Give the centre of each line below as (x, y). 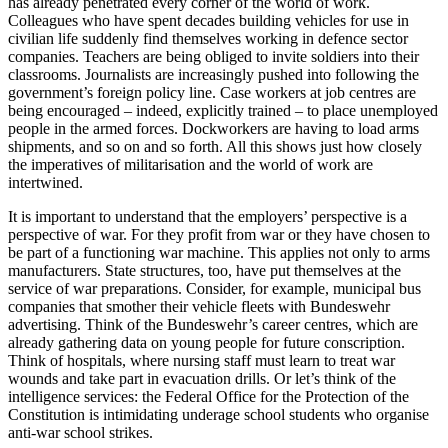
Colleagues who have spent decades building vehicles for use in (208, 20)
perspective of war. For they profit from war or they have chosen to (219, 234)
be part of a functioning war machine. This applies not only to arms (219, 252)
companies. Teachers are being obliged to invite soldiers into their (213, 56)
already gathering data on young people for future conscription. (206, 342)
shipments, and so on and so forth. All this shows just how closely (215, 146)
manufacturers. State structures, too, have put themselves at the (204, 270)
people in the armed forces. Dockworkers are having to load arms (213, 128)
